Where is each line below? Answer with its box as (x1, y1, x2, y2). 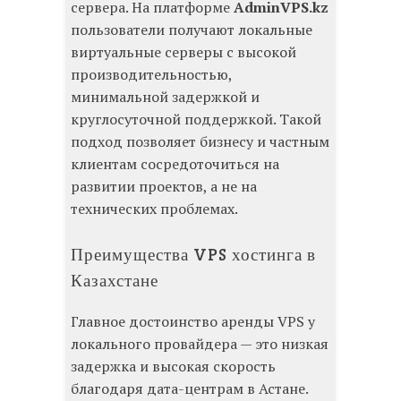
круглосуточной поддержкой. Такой (71, 109, 321, 130)
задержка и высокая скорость (71, 356, 276, 377)
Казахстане (71, 269, 158, 292)
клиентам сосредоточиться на (71, 154, 279, 175)
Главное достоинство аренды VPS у (71, 311, 315, 332)
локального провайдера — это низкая (71, 334, 328, 354)
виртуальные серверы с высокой (71, 42, 296, 63)
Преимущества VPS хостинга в (71, 243, 316, 266)
